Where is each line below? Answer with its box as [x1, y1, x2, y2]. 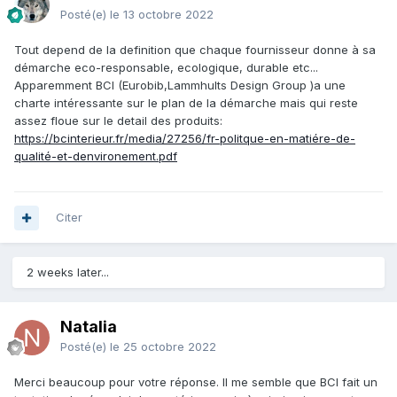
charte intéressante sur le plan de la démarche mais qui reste [14, 96, 358, 111]
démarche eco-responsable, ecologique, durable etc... [14, 60, 318, 75]
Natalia [60, 317, 117, 337]
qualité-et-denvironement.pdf [14, 149, 177, 164]
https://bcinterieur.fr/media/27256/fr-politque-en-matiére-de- [14, 131, 355, 146]
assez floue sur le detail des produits [14, 113, 220, 128]
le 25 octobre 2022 [110, 339, 216, 354]
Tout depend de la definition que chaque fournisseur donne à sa [14, 43, 376, 58]
